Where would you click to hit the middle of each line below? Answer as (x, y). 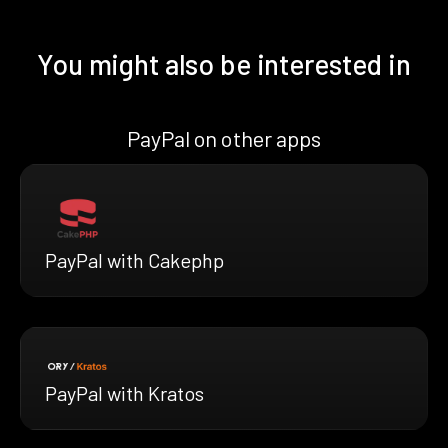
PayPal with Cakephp (134, 259)
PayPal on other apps (224, 137)
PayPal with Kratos (124, 393)
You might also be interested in (224, 63)
